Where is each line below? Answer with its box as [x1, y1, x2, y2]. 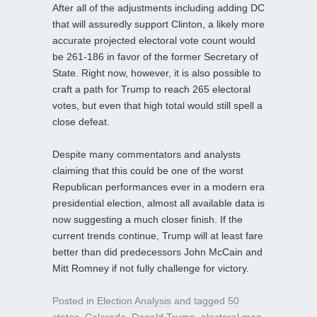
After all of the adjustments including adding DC [52, 1, 265, 13]
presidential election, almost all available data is [52, 197, 265, 209]
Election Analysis [97, 294, 171, 306]
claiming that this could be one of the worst [52, 164, 243, 176]
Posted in [52, 294, 97, 306]
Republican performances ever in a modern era [52, 180, 265, 192]
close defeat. [52, 115, 110, 127]
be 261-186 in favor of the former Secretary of [52, 50, 258, 62]
